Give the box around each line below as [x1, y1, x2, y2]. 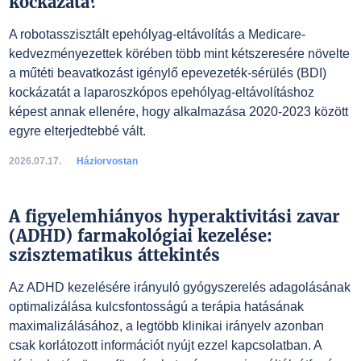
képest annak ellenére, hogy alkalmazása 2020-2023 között [8, 105, 348, 118]
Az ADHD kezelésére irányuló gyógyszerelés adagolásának [8, 280, 351, 294]
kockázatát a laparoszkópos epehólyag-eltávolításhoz [8, 85, 314, 99]
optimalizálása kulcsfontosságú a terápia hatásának [8, 300, 304, 313]
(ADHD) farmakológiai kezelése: [8, 226, 272, 246]
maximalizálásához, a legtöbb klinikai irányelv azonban [8, 319, 324, 333]
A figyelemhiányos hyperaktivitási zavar [8, 206, 340, 226]
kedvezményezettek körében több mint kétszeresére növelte [8, 47, 350, 60]
